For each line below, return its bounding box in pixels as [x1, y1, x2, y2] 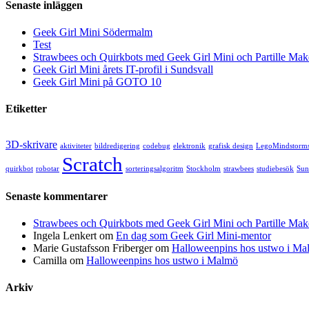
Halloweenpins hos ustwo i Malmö [86, 255, 238, 267]
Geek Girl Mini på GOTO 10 [33, 76, 161, 88]
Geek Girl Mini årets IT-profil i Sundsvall [33, 63, 213, 76]
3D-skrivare [6, 138, 57, 150]
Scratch [62, 152, 123, 175]
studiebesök [257, 164, 294, 172]
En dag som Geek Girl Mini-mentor [116, 230, 271, 242]
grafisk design [208, 141, 253, 150]
